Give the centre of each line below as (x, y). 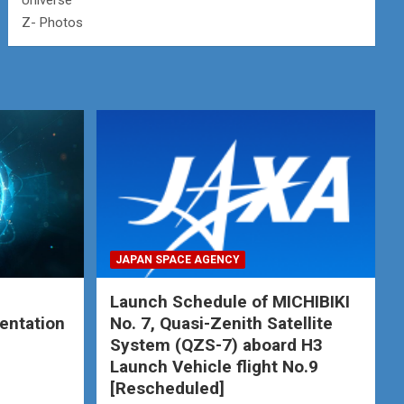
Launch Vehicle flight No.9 (214, 366)
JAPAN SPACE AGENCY (177, 259)
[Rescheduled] (167, 388)
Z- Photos (53, 23)
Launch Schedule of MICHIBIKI (230, 301)
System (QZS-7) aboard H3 (216, 344)
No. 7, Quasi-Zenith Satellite (221, 323)
